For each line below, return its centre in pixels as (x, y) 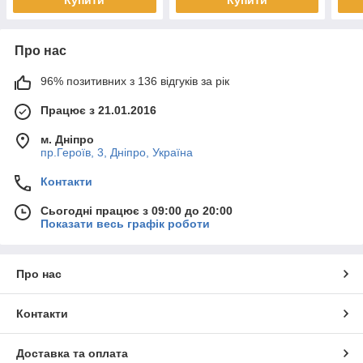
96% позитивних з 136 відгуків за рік (135, 81)
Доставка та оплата (72, 353)
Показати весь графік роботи (125, 223)
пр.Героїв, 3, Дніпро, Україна (117, 152)
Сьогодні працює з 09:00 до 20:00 (137, 210)
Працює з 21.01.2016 (98, 110)
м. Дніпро (67, 139)
